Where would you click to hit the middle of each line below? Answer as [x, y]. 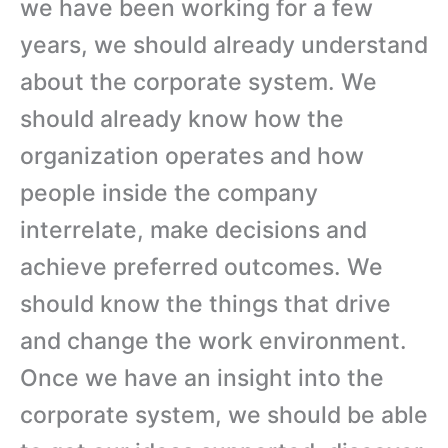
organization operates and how [192, 155]
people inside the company [169, 192]
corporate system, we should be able [224, 414]
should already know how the [182, 118]
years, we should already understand [224, 44]
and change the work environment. [213, 340]
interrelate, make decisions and [193, 229]
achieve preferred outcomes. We [201, 266]
